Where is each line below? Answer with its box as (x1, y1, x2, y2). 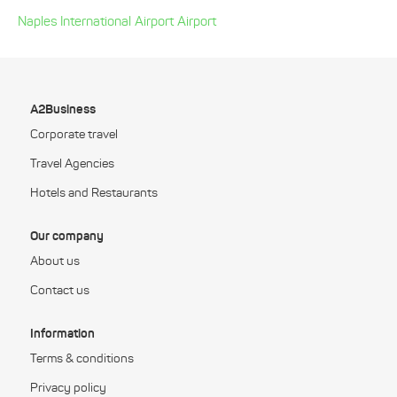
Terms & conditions (30, 351, 134, 367)
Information (30, 325, 95, 342)
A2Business (30, 101, 96, 118)
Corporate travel (30, 127, 118, 143)
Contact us (30, 283, 90, 299)
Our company (30, 228, 104, 245)
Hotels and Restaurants (30, 185, 158, 201)
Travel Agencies (30, 156, 114, 172)
